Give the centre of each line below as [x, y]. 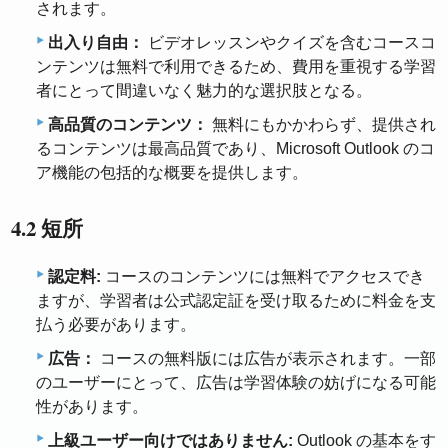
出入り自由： [96, 43]
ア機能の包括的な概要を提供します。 [172, 173]
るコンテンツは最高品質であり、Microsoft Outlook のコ [235, 149]
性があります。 [92, 406]
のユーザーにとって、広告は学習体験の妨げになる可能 [236, 382]
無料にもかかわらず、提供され [322, 125]
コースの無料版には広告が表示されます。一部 [266, 358]
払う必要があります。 [116, 324]
